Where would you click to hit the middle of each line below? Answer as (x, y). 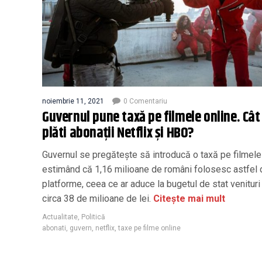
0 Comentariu (145, 101)
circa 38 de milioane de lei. (96, 198)
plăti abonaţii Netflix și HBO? (118, 133)
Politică (93, 217)
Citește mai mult (188, 198)
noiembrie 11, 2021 (73, 101)
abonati (54, 228)
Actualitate (60, 217)
